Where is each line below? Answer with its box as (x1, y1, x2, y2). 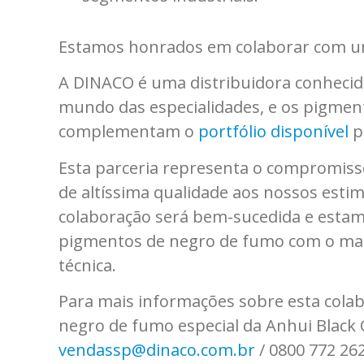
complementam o (58, 120, 198, 143)
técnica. (58, 253, 116, 276)
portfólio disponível (198, 120, 349, 143)
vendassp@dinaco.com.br (58, 339, 255, 362)
